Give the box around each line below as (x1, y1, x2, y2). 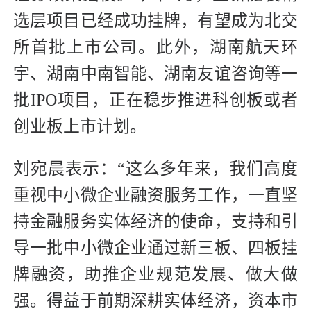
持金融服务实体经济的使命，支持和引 (13, 212, 298, 230)
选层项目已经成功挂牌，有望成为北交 (13, 11, 298, 30)
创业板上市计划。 (13, 117, 146, 135)
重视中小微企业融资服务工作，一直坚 (13, 185, 298, 204)
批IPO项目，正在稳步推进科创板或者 (13, 90, 298, 109)
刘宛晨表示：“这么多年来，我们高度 (13, 159, 298, 178)
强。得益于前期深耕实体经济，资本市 (13, 291, 298, 310)
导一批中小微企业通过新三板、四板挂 (13, 238, 298, 257)
